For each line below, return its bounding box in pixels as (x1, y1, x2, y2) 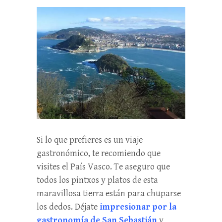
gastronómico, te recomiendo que (37, 148, 161, 159)
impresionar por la (100, 201, 176, 212)
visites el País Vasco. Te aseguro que (37, 161, 170, 172)
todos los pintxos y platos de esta (37, 174, 158, 185)
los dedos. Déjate (37, 201, 100, 212)
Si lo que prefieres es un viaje (37, 134, 143, 145)
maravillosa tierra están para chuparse (37, 188, 181, 199)
